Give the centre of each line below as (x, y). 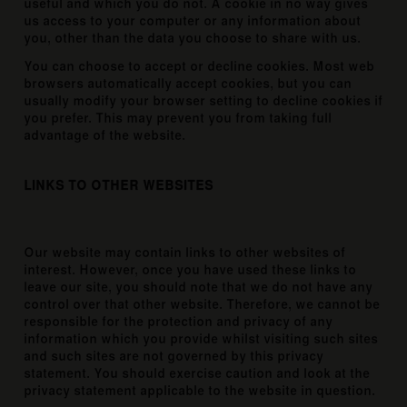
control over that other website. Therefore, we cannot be (202, 305)
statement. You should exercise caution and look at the (197, 374)
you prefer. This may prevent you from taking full (178, 119)
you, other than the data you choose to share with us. (193, 39)
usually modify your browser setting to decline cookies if (203, 101)
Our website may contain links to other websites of (185, 253)
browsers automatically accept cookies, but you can (188, 84)
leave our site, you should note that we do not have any (199, 288)
